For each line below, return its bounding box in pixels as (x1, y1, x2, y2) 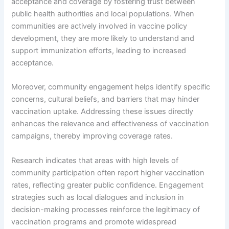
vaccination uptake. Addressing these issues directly (11, 107, 194, 117)
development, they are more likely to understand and (11, 33, 195, 43)
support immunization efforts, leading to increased (11, 45, 187, 55)
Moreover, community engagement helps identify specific (11, 82, 211, 92)
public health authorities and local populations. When (11, 9, 195, 18)
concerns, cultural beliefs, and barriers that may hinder (11, 95, 200, 104)
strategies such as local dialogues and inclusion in (11, 192, 185, 202)
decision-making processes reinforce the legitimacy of (11, 204, 200, 214)
